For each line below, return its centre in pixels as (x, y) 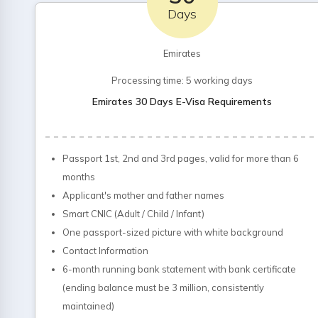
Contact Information (105, 251)
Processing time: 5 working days (182, 80)
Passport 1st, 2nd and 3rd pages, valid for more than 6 (181, 158)
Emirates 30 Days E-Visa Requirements (182, 102)
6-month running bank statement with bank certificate (179, 269)
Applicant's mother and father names (143, 195)
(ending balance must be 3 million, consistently (163, 287)
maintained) (88, 306)
